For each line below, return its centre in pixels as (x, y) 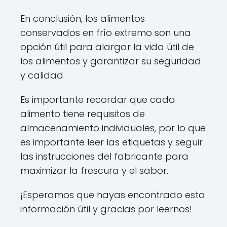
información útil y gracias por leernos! (106, 209)
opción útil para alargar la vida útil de (107, 47)
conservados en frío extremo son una (106, 33)
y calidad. (43, 75)
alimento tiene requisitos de (83, 114)
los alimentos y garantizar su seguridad (111, 61)
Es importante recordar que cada (98, 100)
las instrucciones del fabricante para (104, 156)
